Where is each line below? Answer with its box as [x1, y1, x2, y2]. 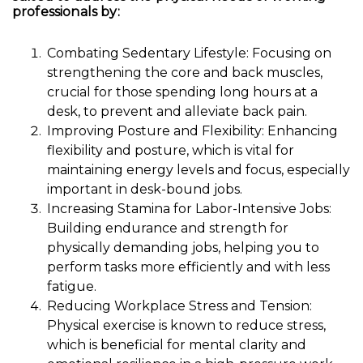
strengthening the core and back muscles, [47, 65, 322, 81]
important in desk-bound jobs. [47, 181, 242, 198]
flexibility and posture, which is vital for [47, 143, 294, 159]
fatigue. [47, 279, 96, 295]
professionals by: [12, 4, 120, 20]
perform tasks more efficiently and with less [47, 259, 330, 275]
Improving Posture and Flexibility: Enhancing [47, 123, 338, 139]
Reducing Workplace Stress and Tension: [47, 298, 312, 314]
